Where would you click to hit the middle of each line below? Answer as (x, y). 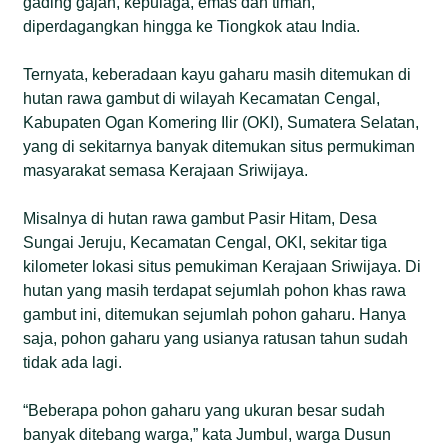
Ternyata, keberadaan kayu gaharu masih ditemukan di (217, 74)
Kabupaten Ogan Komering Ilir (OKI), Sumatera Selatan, (221, 122)
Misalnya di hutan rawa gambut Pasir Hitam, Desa (200, 218)
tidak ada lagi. (73, 362)
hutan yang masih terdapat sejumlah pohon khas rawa (215, 290)
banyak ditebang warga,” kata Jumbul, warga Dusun (207, 434)
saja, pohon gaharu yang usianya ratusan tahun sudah (216, 338)
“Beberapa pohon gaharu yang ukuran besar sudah (204, 410)
